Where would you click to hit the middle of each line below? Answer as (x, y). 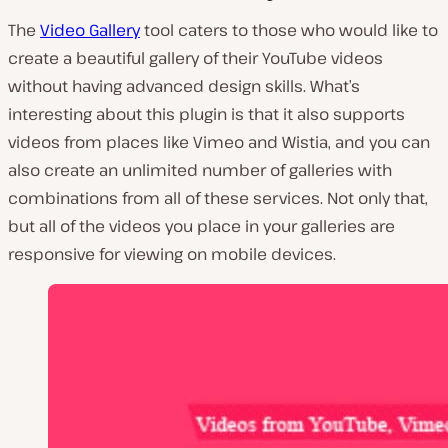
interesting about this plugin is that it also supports (206, 114)
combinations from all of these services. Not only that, (218, 198)
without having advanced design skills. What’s (184, 86)
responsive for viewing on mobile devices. (172, 254)
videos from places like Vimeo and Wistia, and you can (219, 142)
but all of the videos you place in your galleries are (201, 226)
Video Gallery (90, 30)
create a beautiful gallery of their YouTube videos (195, 58)
